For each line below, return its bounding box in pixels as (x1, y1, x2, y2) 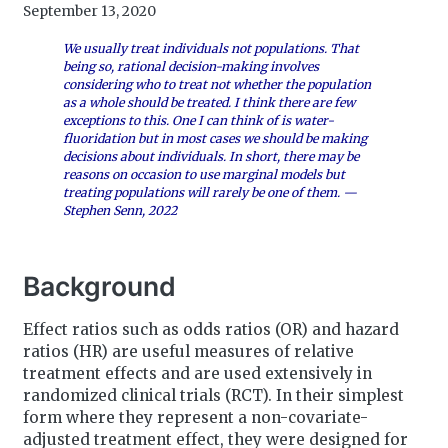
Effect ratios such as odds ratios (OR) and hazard (22, 319, 399, 339)
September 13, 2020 (22, 2, 156, 21)
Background (22, 269, 176, 302)
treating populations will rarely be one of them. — (63, 184, 358, 200)
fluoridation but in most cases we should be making (63, 130, 368, 146)
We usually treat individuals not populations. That (63, 40, 360, 56)
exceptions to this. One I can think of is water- (63, 112, 335, 128)
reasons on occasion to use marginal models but (63, 166, 346, 182)
